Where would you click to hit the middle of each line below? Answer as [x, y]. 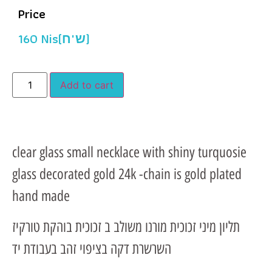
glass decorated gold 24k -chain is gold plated [127, 174]
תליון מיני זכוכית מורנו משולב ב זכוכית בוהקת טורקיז [126, 226]
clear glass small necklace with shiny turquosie [129, 152]
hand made [41, 196]
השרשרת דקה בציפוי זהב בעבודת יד [92, 248]
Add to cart [87, 85]
